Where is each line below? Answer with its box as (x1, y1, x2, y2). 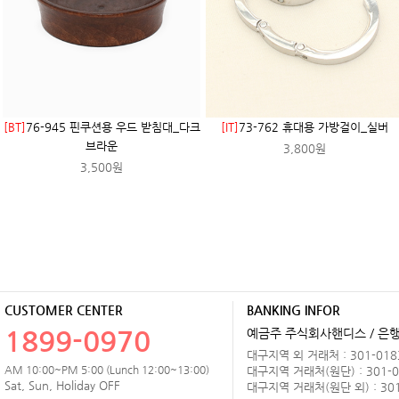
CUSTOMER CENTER (4, 303, 123, 318)
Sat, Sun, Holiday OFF (4, 379, 120, 393)
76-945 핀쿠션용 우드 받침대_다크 (25, 120, 200, 134)
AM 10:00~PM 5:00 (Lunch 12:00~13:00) (4, 363, 209, 377)
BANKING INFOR (247, 303, 341, 318)
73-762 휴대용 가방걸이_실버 (239, 120, 388, 134)
